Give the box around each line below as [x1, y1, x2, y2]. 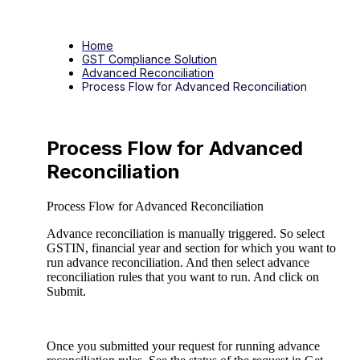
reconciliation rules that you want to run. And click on [47, 269, 319, 284]
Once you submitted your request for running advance [47, 338, 320, 353]
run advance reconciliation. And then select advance [47, 255, 309, 269]
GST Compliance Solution [82, 51, 217, 66]
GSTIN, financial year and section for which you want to [47, 240, 336, 255]
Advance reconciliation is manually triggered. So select [47, 226, 325, 240]
